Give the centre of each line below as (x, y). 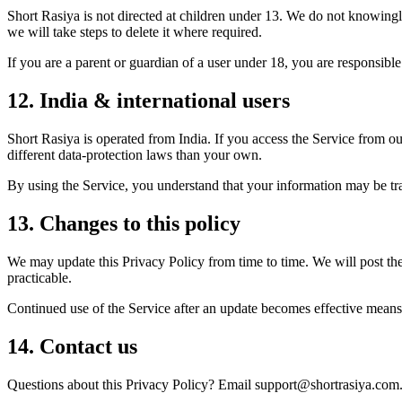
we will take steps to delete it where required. (135, 32)
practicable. (39, 277)
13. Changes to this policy (124, 223)
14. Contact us (72, 346)
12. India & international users (149, 101)
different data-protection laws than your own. (135, 155)
